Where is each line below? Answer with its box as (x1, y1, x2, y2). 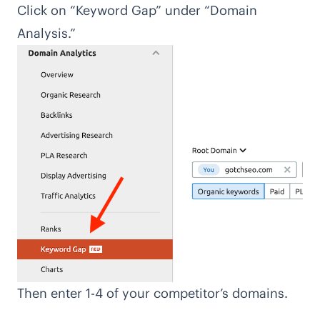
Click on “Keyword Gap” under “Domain (17, 2, 257, 19)
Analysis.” (17, 25, 76, 42)
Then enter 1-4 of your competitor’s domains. (17, 285, 288, 302)
